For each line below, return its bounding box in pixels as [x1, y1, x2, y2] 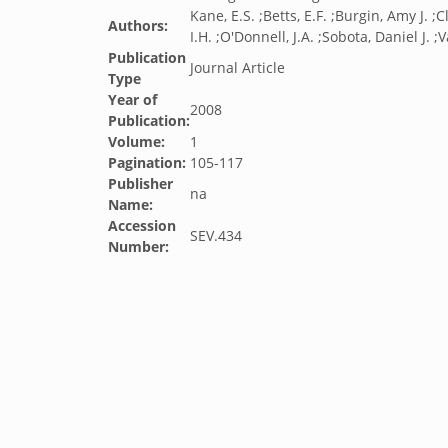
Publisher [108, 174, 173, 193]
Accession [108, 216, 176, 235]
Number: [108, 237, 169, 256]
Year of [108, 90, 157, 109]
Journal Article [190, 58, 285, 77]
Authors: [108, 16, 168, 35]
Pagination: [108, 153, 186, 172]
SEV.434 [190, 226, 242, 245]
